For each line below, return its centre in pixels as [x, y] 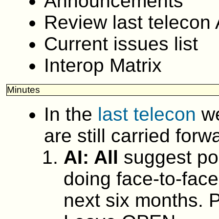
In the [71, 114]
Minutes [24, 90]
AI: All [91, 157]
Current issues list [121, 44]
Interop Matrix [103, 66]
